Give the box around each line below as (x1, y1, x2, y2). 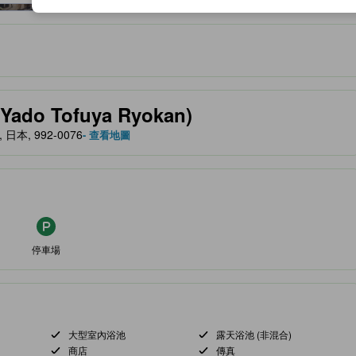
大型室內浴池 (68, 327, 126, 341)
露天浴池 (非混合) (215, 327, 292, 341)
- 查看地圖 (83, 127, 130, 142)
